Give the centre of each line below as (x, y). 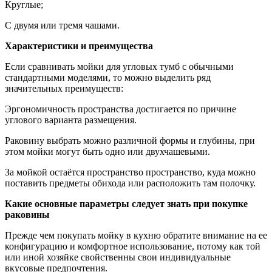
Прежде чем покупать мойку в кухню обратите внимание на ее (136, 235)
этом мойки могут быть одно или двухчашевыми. (107, 151)
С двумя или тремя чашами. (62, 25)
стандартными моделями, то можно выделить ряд (108, 77)
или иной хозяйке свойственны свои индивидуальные (118, 257)
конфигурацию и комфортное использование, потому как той (133, 246)
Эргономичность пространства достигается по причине (121, 109)
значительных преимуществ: (64, 88)
